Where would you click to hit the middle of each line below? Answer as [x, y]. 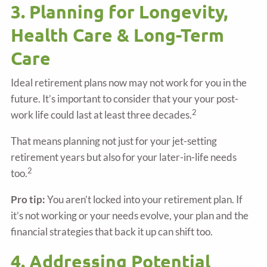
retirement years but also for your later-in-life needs [124, 157]
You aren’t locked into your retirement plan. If [145, 200]
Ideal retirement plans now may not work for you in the [129, 83]
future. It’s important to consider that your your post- [125, 99]
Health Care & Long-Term [118, 35]
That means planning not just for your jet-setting [114, 141]
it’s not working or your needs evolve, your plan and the [130, 216]
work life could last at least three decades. [102, 115]
